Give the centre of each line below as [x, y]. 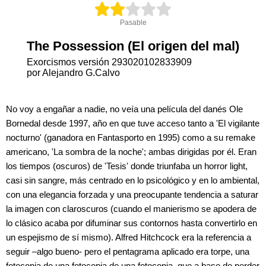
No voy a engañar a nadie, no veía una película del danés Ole [124, 109]
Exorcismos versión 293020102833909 [109, 62]
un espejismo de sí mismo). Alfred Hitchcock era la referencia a [129, 237]
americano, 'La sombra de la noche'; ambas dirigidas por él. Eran [131, 151]
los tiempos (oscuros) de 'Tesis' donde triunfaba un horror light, [127, 166]
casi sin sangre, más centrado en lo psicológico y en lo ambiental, [133, 180]
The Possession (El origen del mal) [133, 46]
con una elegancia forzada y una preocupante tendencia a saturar [132, 194]
